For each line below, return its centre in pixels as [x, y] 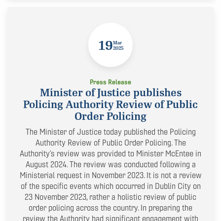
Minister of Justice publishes [110, 93]
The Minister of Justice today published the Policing [110, 132]
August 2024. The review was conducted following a [110, 165]
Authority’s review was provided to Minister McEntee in [110, 154]
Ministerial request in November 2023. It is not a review [110, 175]
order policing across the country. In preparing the [110, 208]
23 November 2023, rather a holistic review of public [110, 197]
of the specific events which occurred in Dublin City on [110, 186]
